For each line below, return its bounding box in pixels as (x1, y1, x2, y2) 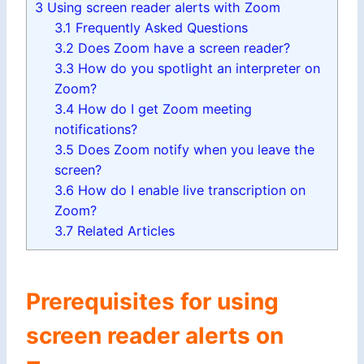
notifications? (54, 121, 138, 138)
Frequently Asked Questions (71, 19, 249, 37)
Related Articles (73, 223, 175, 240)
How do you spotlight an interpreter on (74, 60, 321, 77)
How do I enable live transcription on (74, 182, 306, 199)
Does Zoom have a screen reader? (74, 40, 291, 57)
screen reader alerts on (26, 322, 284, 350)
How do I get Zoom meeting (74, 101, 253, 118)
